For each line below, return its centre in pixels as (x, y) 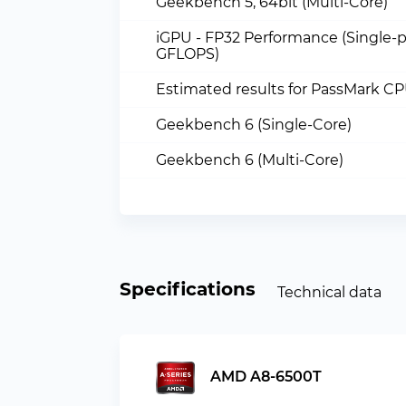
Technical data (329, 292)
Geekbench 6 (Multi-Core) (250, 160)
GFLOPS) (188, 54)
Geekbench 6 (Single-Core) (254, 125)
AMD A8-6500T (266, 377)
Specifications (188, 289)
